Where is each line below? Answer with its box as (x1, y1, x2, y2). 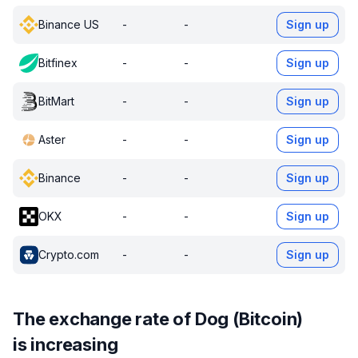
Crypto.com (38, 248, 99, 261)
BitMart (38, 94, 74, 108)
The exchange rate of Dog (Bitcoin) (13, 308, 304, 329)
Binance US (38, 18, 99, 31)
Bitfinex (38, 56, 78, 70)
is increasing (13, 334, 118, 355)
